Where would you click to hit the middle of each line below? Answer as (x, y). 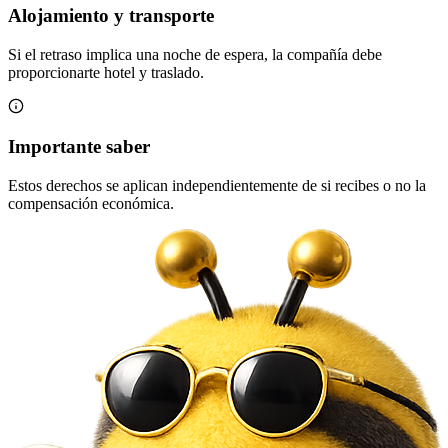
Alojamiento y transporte (111, 15)
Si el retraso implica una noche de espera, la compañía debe (195, 54)
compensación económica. (91, 204)
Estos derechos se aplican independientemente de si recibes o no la (217, 186)
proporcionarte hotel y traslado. (106, 72)
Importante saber (79, 147)
